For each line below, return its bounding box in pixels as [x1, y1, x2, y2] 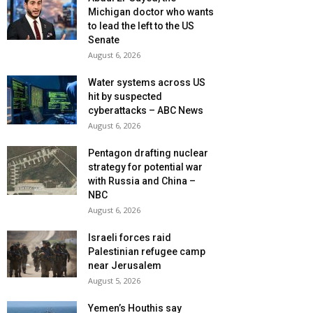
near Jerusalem [88, 260, 161, 272]
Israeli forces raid [88, 232, 171, 244]
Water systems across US [88, 77, 205, 89]
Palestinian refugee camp [88, 246, 205, 258]
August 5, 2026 [88, 275, 140, 286]
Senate [88, 34, 119, 46]
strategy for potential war [88, 161, 203, 173]
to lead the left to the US [88, 20, 194, 32]
